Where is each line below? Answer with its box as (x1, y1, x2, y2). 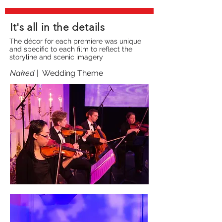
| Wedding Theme (37, 68, 103, 78)
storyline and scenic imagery (9, 53, 103, 61)
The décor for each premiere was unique (9, 37, 141, 45)
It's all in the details (10, 21, 105, 33)
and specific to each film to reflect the (9, 45, 132, 53)
